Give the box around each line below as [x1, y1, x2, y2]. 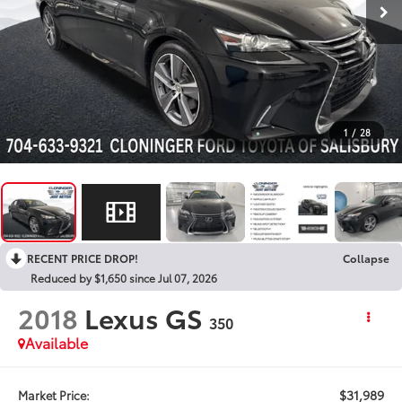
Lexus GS [84, 297, 204, 336]
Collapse [343, 249, 389, 266]
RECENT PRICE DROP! [27, 249, 138, 266]
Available [25, 331, 89, 353]
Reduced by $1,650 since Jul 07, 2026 [31, 269, 217, 285]
